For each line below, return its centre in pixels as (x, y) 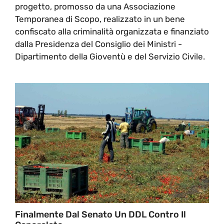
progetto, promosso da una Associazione (95, 6)
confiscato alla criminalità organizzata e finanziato (112, 31)
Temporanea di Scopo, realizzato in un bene (100, 19)
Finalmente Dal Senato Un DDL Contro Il (100, 214)
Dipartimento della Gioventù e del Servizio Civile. (110, 56)
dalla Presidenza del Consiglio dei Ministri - (98, 44)
